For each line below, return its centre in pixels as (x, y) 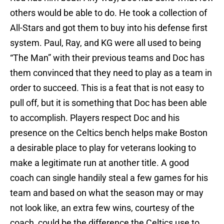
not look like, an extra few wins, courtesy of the (102, 208)
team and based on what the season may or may (107, 193)
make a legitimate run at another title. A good (99, 163)
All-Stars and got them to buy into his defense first (109, 28)
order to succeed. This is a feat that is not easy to (107, 88)
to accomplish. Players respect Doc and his (95, 118)
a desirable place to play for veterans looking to (103, 148)
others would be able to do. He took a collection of (108, 13)
